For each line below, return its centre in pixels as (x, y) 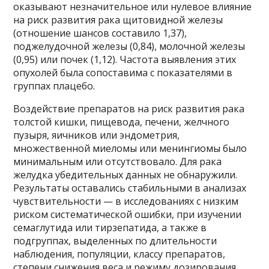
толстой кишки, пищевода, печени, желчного (122, 122)
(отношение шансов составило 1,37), (100, 33)
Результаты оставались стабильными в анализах (130, 188)
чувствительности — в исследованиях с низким (126, 201)
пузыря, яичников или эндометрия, (97, 135)
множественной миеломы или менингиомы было (130, 148)
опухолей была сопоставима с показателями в (123, 72)
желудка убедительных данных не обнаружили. (125, 174)
